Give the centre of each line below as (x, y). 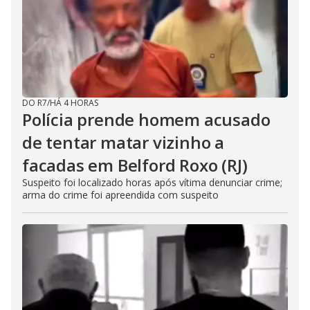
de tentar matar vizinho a (123, 142)
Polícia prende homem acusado (146, 119)
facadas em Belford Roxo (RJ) (135, 165)
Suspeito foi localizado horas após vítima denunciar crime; (152, 182)
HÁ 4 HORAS (74, 102)
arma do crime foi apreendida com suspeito (120, 194)
